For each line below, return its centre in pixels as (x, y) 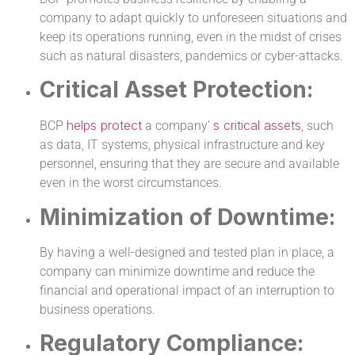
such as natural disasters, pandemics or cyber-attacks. (191, 55)
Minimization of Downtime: (187, 217)
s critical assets (257, 126)
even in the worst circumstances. (131, 183)
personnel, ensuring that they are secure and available (189, 164)
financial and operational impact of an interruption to (187, 290)
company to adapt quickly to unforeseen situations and (193, 17)
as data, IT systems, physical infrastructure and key (182, 145)
